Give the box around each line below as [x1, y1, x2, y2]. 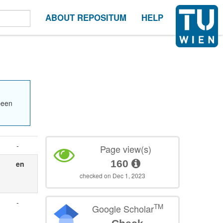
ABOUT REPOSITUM [45, 11, 126, 23]
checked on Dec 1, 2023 [80, 171, 146, 180]
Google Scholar [92, 202, 154, 215]
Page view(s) [100, 142, 151, 155]
